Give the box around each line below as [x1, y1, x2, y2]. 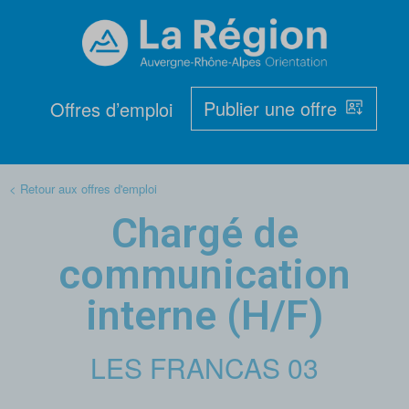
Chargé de [110, 208, 299, 257]
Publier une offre [204, 94, 337, 121]
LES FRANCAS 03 [90, 347, 319, 387]
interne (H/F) [86, 290, 323, 340]
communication [58, 249, 351, 299]
